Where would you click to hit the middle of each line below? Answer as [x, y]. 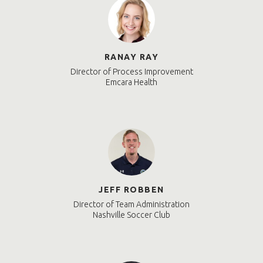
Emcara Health [131, 82]
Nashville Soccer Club [131, 215]
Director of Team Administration [131, 205]
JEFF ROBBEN [131, 190]
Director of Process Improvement [131, 72]
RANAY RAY [131, 57]
